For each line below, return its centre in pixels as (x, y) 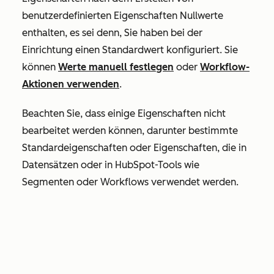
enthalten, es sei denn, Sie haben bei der (112, 33)
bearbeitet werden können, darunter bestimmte (130, 131)
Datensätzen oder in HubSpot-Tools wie (111, 165)
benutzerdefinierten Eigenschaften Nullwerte (123, 16)
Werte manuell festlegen (116, 67)
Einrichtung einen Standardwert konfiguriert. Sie (130, 50)
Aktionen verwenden (71, 84)
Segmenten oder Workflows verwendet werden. (130, 182)
